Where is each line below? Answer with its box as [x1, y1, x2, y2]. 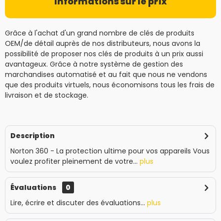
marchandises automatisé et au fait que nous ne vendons [5, 70, 207, 79]
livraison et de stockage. [5, 90, 88, 100]
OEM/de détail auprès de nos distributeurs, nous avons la [5, 38, 200, 48]
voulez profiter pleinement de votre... [10, 156, 138, 166]
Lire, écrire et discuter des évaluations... [10, 198, 145, 208]
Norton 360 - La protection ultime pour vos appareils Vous [10, 146, 210, 156]
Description [10, 131, 55, 141]
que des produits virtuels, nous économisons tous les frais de [5, 80, 215, 90]
